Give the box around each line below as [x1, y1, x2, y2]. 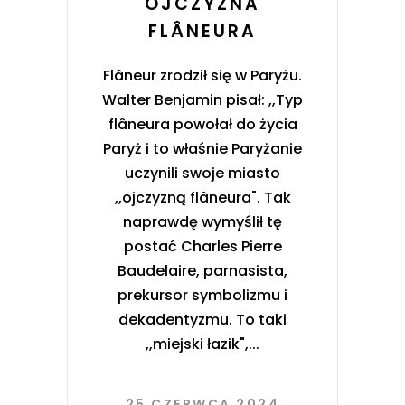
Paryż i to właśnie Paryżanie [103, 137, 302, 159]
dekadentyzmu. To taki [118, 308, 287, 330]
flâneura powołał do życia [108, 113, 297, 135]
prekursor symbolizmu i [118, 284, 287, 306]
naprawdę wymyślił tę [123, 211, 282, 232]
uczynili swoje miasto [125, 162, 280, 184]
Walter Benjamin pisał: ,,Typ [102, 89, 303, 110]
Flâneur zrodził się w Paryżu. [103, 64, 302, 86]
